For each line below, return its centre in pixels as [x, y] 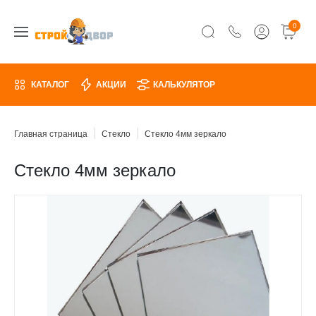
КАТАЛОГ [50, 85]
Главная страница [51, 134]
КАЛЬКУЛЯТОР [184, 85]
